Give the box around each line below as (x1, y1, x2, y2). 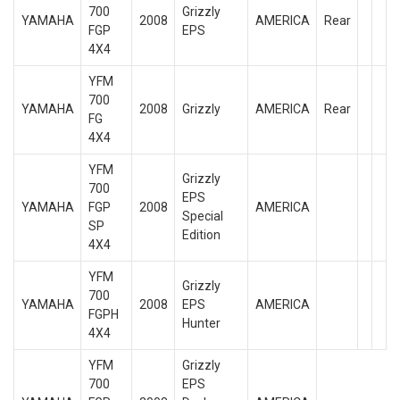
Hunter (181, 316, 221, 330)
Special (181, 209, 223, 223)
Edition (181, 228, 221, 242)
